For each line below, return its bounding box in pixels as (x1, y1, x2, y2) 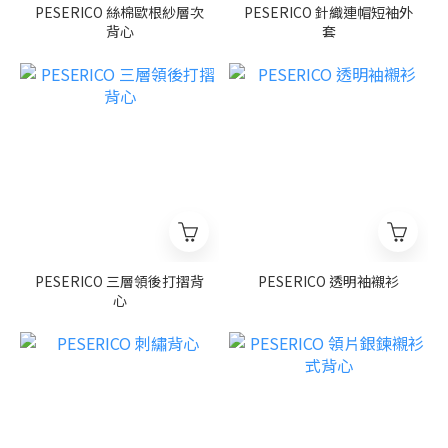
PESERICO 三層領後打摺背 (35, 271, 204, 292)
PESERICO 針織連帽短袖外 (244, 2, 413, 23)
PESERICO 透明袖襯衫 (258, 271, 399, 292)
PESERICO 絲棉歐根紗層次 (35, 2, 204, 23)
